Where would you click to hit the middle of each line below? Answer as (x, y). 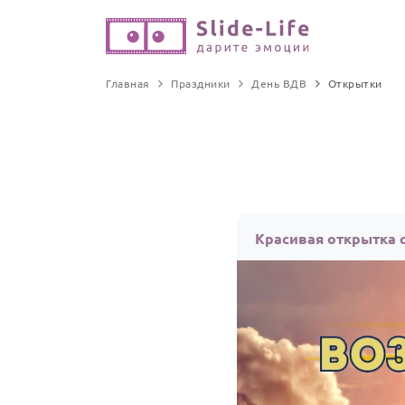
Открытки (355, 83)
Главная (128, 83)
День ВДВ (279, 83)
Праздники (201, 83)
